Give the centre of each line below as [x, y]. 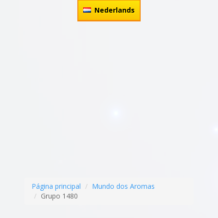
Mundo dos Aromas [123, 186]
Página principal [56, 186]
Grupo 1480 [59, 196]
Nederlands [115, 10]
